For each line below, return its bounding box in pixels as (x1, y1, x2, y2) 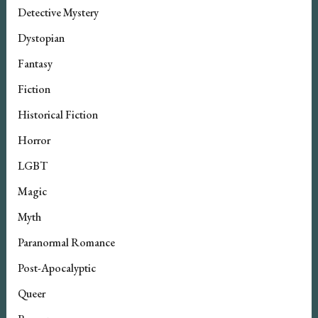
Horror (17, 132, 50, 148)
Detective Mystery (17, 4, 99, 20)
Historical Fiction (17, 106, 98, 122)
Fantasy (17, 55, 53, 71)
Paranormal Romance (17, 234, 115, 250)
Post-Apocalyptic (17, 260, 96, 275)
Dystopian (17, 30, 65, 45)
